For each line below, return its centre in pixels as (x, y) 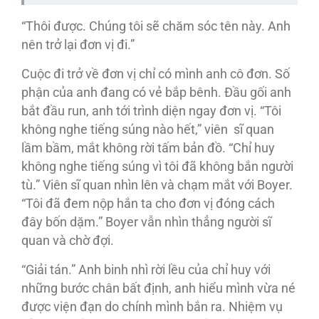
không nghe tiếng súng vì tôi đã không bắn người (157, 167)
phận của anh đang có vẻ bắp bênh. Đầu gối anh (156, 93)
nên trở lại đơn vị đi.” (78, 45)
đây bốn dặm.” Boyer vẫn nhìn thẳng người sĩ (146, 223)
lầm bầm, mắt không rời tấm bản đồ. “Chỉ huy (148, 148)
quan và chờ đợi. (68, 241)
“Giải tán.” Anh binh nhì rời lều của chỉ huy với (146, 270)
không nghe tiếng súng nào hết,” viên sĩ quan (148, 130)
